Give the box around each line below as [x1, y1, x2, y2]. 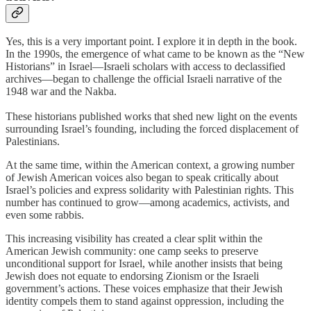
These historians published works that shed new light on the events [6, 110, 297, 123]
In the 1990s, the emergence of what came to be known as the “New [6, 48, 305, 60]
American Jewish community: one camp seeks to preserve [6, 245, 258, 258]
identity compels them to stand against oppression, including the [6, 295, 284, 308]
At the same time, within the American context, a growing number [6, 159, 294, 171]
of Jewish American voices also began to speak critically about [6, 171, 278, 184]
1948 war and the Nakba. [6, 85, 117, 98]
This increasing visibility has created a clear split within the [6, 233, 262, 245]
